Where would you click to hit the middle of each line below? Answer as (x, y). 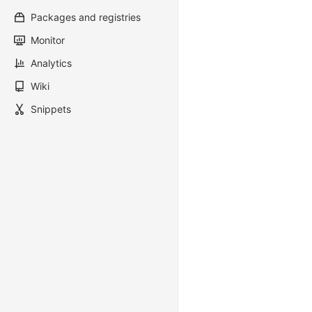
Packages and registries (86, 17)
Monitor (48, 40)
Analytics (51, 63)
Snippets (51, 109)
